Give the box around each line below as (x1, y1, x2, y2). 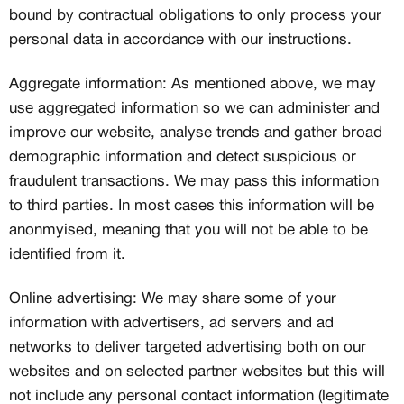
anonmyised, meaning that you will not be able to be (9, 224, 368, 237)
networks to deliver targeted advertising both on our (9, 341, 366, 354)
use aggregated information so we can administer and (9, 102, 380, 115)
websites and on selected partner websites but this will (9, 365, 385, 379)
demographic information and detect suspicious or (9, 151, 356, 164)
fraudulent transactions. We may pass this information (9, 175, 379, 188)
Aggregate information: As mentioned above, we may (9, 78, 376, 91)
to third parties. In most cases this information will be (9, 199, 374, 213)
